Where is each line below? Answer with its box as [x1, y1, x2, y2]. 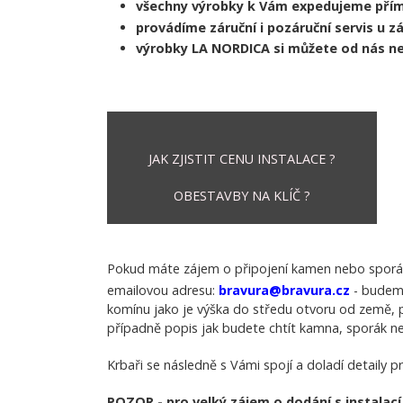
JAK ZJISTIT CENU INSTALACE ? [148, 149, 336, 167]
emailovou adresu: [107, 281, 219, 299]
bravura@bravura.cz [219, 281, 350, 299]
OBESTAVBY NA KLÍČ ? [174, 186, 310, 204]
